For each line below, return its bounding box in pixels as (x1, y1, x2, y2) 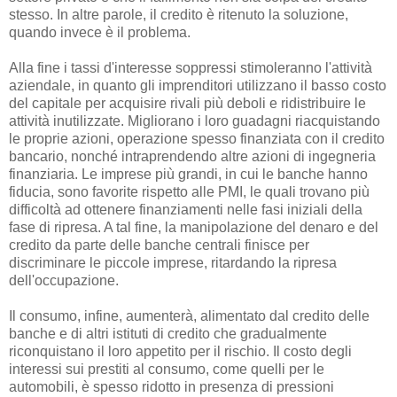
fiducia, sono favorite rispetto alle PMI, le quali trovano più (9, 184, 370, 200)
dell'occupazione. (9, 273, 119, 289)
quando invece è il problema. (9, 25, 191, 41)
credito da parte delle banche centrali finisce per (9, 237, 309, 253)
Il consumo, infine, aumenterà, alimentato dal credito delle (9, 308, 370, 324)
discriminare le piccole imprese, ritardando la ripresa (9, 255, 337, 271)
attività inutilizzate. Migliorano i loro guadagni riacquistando (9, 113, 380, 129)
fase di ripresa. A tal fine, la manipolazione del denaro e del (9, 220, 378, 236)
